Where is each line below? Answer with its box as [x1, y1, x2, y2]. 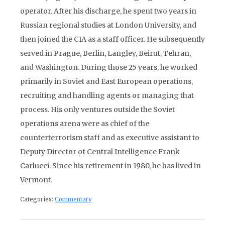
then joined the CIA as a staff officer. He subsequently [20, 35, 205, 44]
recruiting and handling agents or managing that [20, 91, 194, 100]
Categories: [20, 196, 55, 203]
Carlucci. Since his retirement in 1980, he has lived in [20, 161, 201, 170]
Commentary [55, 196, 92, 203]
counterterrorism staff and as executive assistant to [20, 133, 199, 142]
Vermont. [20, 175, 52, 184]
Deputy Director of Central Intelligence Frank [20, 147, 180, 156]
